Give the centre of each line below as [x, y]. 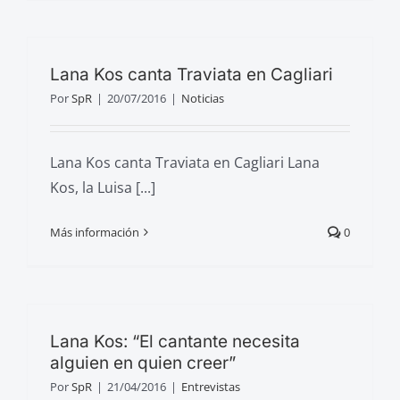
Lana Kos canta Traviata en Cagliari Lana [185, 162]
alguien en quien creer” [143, 362]
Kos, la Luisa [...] [103, 187]
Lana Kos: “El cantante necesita [175, 341]
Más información [95, 232]
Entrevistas [211, 386]
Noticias [203, 98]
